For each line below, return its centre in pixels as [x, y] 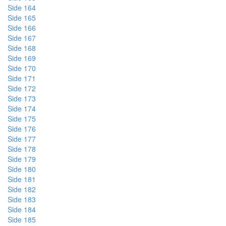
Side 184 [22, 209]
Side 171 [22, 78]
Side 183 [22, 199]
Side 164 [22, 8]
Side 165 [22, 18]
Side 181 [22, 179]
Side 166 [22, 28]
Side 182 [22, 189]
